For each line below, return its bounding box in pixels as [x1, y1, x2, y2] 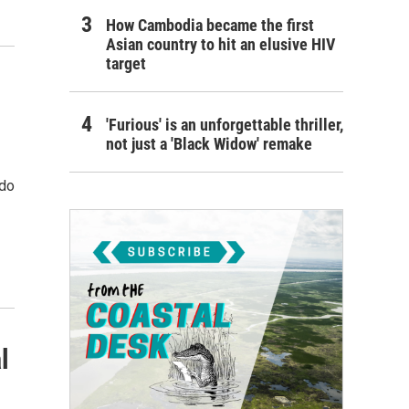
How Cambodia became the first [106, 15, 314, 35]
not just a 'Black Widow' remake [106, 133, 312, 153]
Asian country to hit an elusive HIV [106, 34, 335, 54]
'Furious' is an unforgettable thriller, [106, 114, 343, 134]
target [106, 53, 146, 73]
